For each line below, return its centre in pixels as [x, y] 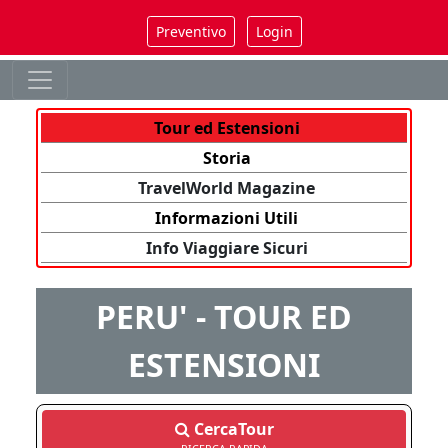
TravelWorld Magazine [226, 188]
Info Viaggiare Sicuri [226, 248]
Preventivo [190, 31]
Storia [226, 158]
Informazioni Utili [226, 218]
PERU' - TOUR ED [224, 316]
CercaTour [233, 429]
